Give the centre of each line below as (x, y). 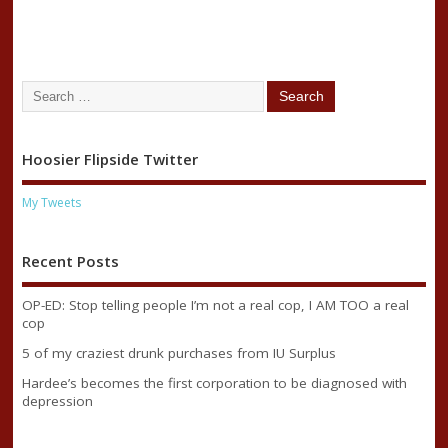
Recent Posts (70, 261)
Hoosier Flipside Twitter (109, 158)
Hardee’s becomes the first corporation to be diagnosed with (214, 382)
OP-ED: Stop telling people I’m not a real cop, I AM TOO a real (215, 304)
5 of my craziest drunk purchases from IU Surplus (178, 352)
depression (57, 400)
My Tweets (51, 203)
